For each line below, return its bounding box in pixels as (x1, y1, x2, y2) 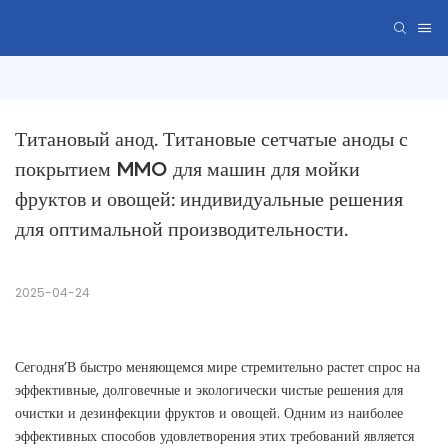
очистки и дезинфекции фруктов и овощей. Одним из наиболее (15, 403, 403, 424)
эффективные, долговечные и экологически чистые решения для (15, 380, 403, 401)
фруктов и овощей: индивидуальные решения (15, 187, 403, 212)
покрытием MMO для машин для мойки (15, 157, 360, 182)
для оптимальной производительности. (15, 217, 348, 242)
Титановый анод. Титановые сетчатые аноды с (15, 127, 408, 152)
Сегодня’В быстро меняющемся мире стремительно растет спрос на (15, 357, 420, 378)
